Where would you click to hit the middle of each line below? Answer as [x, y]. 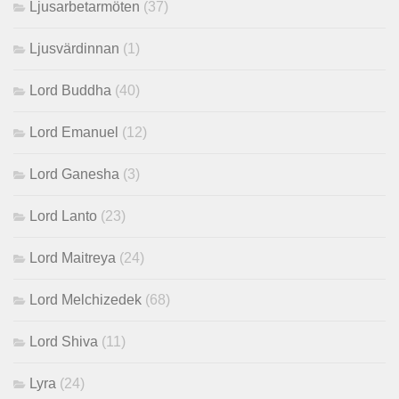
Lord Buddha [70, 91]
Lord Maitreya [73, 258]
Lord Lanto [63, 216]
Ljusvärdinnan [74, 49]
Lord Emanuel [74, 133]
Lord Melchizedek [85, 300]
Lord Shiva [64, 342]
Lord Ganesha [74, 175]
